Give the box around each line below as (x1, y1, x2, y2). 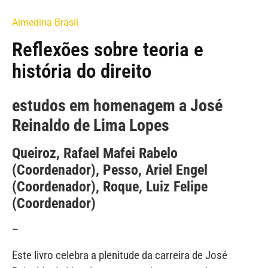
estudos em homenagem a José (12, 96, 223, 116)
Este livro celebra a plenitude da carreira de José (12, 248, 227, 262)
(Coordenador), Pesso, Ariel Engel (12, 162, 208, 179)
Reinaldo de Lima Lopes (12, 115, 169, 136)
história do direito (12, 59, 151, 83)
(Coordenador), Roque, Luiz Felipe (12, 178, 208, 196)
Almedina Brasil (12, 17, 78, 29)
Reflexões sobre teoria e (12, 38, 203, 62)
